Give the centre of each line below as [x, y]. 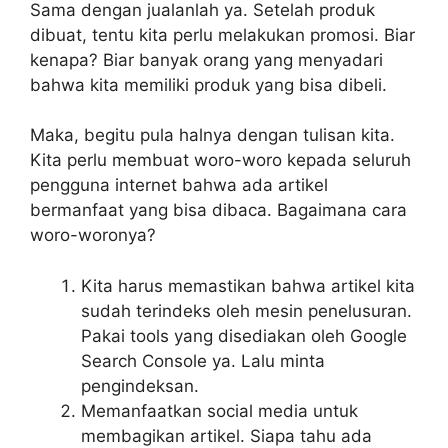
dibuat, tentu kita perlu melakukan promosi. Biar [222, 34]
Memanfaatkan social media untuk [219, 410]
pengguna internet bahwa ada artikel [179, 185]
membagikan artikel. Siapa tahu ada [226, 435]
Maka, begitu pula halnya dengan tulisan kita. [212, 135]
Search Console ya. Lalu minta [203, 360]
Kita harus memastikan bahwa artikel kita [248, 285]
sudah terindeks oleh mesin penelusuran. [246, 310]
